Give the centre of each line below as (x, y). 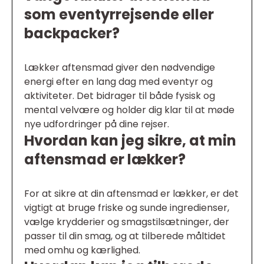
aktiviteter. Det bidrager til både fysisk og (120, 96)
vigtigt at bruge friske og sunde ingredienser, (127, 208)
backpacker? (72, 34)
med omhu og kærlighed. (82, 250)
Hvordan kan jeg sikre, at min (130, 141)
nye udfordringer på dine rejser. (97, 124)
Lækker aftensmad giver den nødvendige (120, 68)
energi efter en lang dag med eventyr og (118, 82)
